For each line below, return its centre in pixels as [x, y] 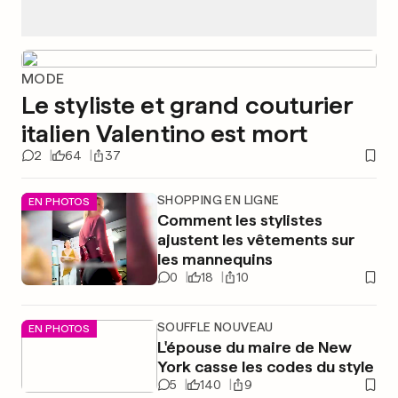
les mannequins [215, 259]
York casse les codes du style [265, 366]
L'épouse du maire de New [254, 347]
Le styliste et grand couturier [187, 105]
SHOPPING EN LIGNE [218, 200]
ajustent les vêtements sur [255, 239]
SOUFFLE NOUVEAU [215, 327]
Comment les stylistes [239, 220]
